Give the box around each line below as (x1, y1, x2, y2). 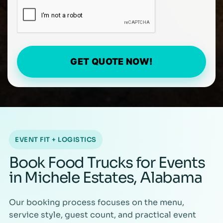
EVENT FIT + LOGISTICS (15, 135, 97, 144)
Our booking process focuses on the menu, (9, 197, 184, 208)
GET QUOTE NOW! (70, 56, 153, 67)
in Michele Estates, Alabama (9, 168, 202, 187)
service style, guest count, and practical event (9, 209, 196, 220)
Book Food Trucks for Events (9, 153, 205, 172)
